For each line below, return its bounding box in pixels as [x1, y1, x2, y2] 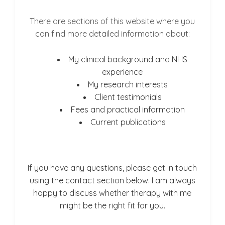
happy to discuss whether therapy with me [33, 188, 192, 198]
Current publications [90, 117, 166, 127]
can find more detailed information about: [35, 29, 190, 39]
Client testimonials [94, 92, 162, 102]
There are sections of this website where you [30, 16, 195, 26]
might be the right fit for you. [59, 200, 165, 210]
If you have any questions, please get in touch [28, 163, 197, 173]
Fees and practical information [71, 104, 185, 115]
